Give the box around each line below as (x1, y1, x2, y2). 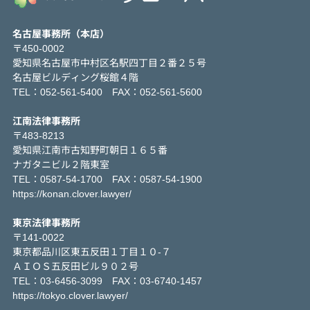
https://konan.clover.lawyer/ (12, 185, 131, 200)
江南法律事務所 (12, 113, 80, 127)
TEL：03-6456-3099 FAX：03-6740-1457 (12, 273, 202, 287)
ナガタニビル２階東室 (12, 156, 109, 171)
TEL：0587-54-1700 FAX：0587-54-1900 (12, 171, 202, 185)
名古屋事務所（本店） (12, 26, 109, 40)
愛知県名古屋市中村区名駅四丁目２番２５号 (12, 55, 206, 69)
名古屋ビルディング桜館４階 (12, 69, 138, 84)
